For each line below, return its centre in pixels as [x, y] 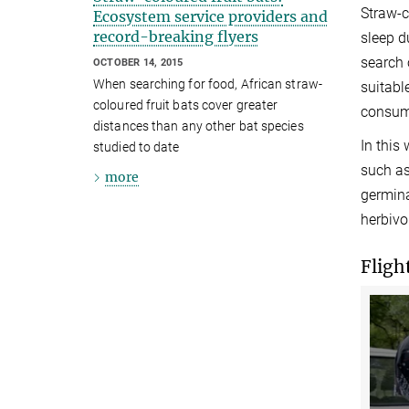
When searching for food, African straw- [208, 84]
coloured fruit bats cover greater [186, 105]
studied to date [136, 147]
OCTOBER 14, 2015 [138, 62]
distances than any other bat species [199, 126]
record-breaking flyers [176, 36]
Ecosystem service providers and [210, 16]
